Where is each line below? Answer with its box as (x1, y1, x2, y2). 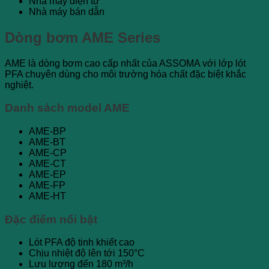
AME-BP (29, 126, 66, 136)
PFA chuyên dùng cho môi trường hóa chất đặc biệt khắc (5, 68, 246, 79)
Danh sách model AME (5, 101, 130, 115)
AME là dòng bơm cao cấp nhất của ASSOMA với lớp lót (5, 58, 246, 68)
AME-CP (29, 148, 67, 158)
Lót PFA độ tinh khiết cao (29, 237, 134, 248)
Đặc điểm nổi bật (5, 213, 97, 226)
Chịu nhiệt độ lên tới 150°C (29, 248, 145, 259)
